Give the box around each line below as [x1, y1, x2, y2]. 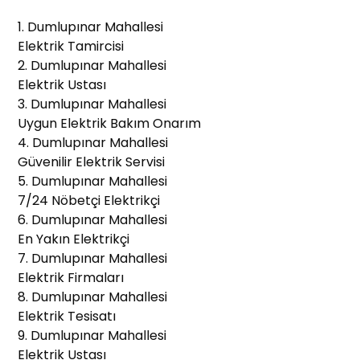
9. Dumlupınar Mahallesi [18, 326, 167, 346]
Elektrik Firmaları [18, 268, 125, 288]
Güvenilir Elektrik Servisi [18, 153, 166, 172]
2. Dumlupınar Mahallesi [18, 56, 167, 76]
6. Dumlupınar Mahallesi [18, 211, 168, 230]
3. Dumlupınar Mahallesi [18, 95, 167, 114]
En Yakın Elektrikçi [18, 230, 130, 249]
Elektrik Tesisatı [18, 307, 117, 326]
